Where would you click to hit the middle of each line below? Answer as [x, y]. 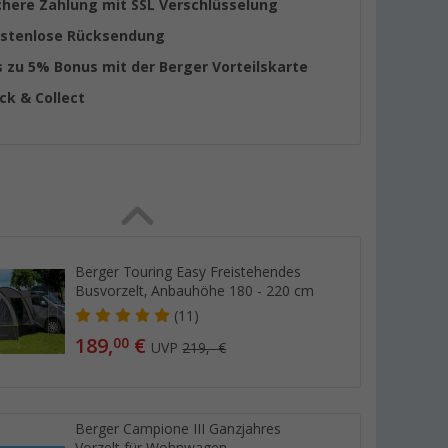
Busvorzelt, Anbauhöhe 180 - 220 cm [195, 290]
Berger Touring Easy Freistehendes [188, 271]
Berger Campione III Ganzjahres [178, 428]
